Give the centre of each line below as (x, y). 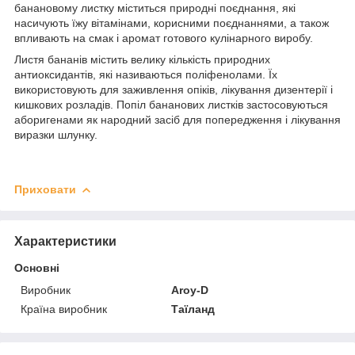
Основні (37, 267)
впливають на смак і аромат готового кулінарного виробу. (164, 38)
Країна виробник (64, 309)
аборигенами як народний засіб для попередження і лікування (177, 119)
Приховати (45, 189)
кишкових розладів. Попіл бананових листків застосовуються (171, 104)
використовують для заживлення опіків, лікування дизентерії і (174, 89)
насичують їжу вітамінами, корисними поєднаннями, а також (172, 23)
